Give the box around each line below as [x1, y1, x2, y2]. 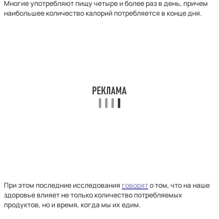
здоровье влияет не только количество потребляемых [4, 190, 182, 199]
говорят [122, 180, 148, 190]
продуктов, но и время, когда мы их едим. [4, 200, 142, 209]
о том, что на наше [148, 180, 210, 190]
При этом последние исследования [4, 180, 122, 190]
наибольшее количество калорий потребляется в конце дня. [4, 8, 202, 18]
